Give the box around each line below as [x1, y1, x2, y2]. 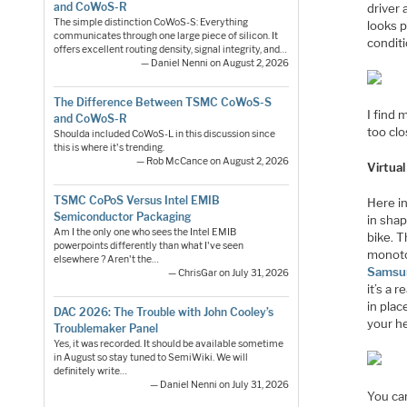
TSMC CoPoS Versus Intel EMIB [53, 193, 220, 207]
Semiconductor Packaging [53, 209, 191, 223]
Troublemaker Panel [53, 322, 158, 336]
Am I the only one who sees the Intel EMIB [53, 225, 236, 238]
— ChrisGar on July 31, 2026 [168, 266, 290, 279]
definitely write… [53, 365, 127, 378]
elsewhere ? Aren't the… [53, 253, 159, 265]
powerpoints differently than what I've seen [53, 239, 243, 252]
